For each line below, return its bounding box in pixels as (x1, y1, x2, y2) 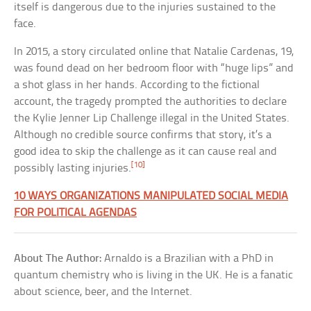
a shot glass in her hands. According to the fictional (14, 78, 260, 91)
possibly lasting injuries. (14, 162, 132, 174)
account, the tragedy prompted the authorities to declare (14, 95, 287, 108)
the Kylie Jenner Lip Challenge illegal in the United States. (14, 112, 290, 124)
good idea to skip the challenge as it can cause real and (14, 145, 278, 158)
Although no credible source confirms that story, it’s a (14, 128, 272, 141)
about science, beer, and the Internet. (14, 285, 193, 298)
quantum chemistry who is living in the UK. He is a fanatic (14, 269, 294, 281)
